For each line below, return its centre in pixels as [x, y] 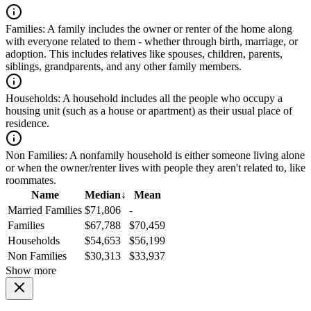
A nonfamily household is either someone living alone [186, 155]
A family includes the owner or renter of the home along [169, 29]
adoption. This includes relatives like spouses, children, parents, [144, 54]
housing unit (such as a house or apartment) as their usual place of [149, 111]
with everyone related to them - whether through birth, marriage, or [152, 42]
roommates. [31, 180]
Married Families [45, 210]
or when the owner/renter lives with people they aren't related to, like [155, 168]
